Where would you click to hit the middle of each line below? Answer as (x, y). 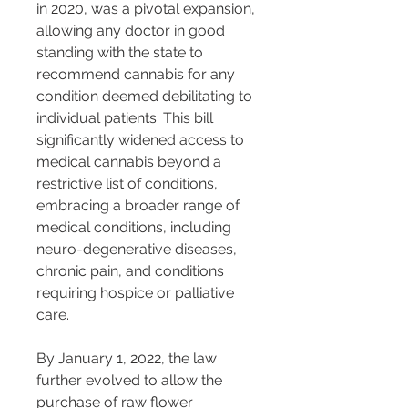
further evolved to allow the (131, 381)
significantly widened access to (142, 140)
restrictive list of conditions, (129, 184)
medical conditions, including (136, 228)
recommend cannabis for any (138, 75)
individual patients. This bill (127, 118)
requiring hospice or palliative (137, 293)
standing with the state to (122, 53)
